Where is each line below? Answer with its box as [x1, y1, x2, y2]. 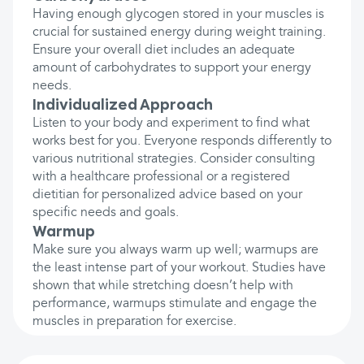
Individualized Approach [32, 97, 213, 113]
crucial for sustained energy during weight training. [32, 26, 326, 39]
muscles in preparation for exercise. [32, 315, 236, 328]
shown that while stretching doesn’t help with [32, 279, 293, 292]
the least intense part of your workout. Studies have [32, 262, 326, 275]
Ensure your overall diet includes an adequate [32, 44, 295, 57]
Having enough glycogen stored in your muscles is [32, 8, 324, 21]
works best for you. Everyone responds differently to [32, 135, 331, 148]
